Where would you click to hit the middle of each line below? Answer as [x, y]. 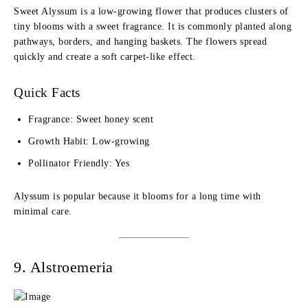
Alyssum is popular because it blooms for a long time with [137, 196]
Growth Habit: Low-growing [89, 141]
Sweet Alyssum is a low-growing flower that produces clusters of [151, 11]
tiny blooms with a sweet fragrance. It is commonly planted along [153, 26]
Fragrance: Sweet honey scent [91, 119]
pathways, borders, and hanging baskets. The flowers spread [140, 42]
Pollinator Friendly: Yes [79, 163]
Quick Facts [47, 92]
